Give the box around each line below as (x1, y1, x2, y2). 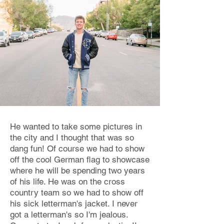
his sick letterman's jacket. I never (10, 198, 137, 208)
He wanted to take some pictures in (10, 121, 142, 131)
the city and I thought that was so (10, 132, 134, 142)
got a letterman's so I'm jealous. (10, 209, 128, 219)
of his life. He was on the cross (10, 176, 125, 186)
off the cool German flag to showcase (10, 154, 149, 164)
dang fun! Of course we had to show (10, 143, 144, 153)
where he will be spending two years (10, 165, 145, 175)
